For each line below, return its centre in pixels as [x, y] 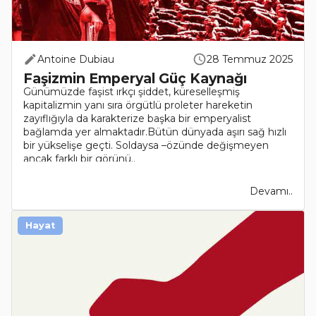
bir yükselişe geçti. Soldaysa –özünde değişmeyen [146, 145]
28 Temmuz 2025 [250, 59]
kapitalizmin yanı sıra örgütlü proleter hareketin [138, 105]
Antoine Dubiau [76, 59]
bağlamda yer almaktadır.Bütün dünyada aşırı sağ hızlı [155, 132]
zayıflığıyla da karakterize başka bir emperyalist [137, 119]
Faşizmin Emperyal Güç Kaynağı [135, 78]
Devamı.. [271, 191]
